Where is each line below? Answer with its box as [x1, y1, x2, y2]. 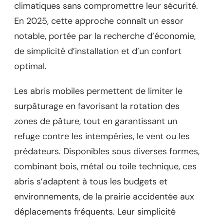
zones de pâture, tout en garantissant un [14, 115, 177, 127]
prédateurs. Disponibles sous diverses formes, [14, 145, 200, 158]
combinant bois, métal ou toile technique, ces [14, 161, 197, 173]
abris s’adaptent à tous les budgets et [14, 176, 167, 188]
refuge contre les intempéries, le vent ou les [14, 130, 190, 143]
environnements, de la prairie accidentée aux [14, 191, 194, 203]
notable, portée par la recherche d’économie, [14, 30, 196, 42]
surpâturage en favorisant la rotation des [14, 100, 180, 112]
